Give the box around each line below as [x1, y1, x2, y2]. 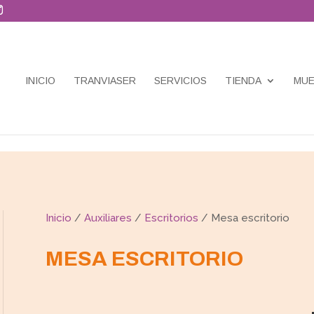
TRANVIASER [74, 75, 136, 86]
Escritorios [144, 212, 198, 225]
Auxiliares [83, 212, 132, 225]
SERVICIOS [154, 75, 207, 86]
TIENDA [225, 75, 261, 86]
